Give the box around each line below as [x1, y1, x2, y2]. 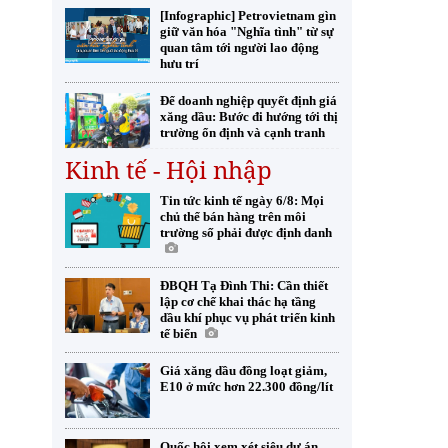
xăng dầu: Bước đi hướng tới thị [160, 109, 338, 124]
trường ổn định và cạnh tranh [160, 125, 325, 140]
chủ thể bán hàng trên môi [160, 209, 306, 224]
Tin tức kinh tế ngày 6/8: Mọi [160, 193, 324, 208]
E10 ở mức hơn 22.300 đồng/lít [160, 379, 333, 394]
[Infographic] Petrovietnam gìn [160, 8, 336, 23]
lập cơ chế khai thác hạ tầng [160, 294, 316, 309]
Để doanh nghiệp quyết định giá [160, 93, 337, 108]
